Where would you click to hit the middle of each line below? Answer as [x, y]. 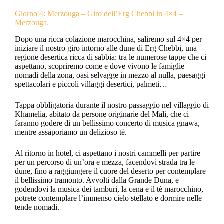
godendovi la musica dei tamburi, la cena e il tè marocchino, [109, 189]
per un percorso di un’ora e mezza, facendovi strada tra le [105, 162]
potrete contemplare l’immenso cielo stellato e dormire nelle [108, 198]
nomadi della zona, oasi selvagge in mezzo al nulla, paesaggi [110, 75]
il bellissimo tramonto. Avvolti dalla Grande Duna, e [97, 180]
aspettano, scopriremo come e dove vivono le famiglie [100, 66]
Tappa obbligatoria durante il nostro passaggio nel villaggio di [112, 105]
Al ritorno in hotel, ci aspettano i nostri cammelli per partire [108, 153]
